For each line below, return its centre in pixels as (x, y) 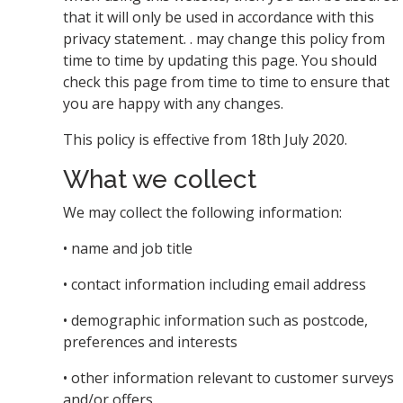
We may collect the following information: (202, 212)
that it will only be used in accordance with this (219, 17)
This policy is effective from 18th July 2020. (205, 139)
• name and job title (128, 248)
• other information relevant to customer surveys (228, 378)
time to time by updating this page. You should (220, 60)
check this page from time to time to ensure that (226, 82)
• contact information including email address (215, 284)
